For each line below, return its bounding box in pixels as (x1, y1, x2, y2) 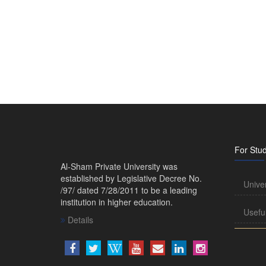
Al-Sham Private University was (61, 160, 178, 172)
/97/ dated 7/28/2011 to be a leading (61, 183, 197, 196)
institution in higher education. (61, 195, 173, 208)
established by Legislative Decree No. (61, 172, 202, 184)
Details (65, 213, 93, 226)
